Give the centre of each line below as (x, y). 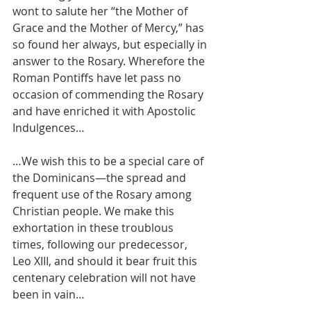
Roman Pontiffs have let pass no (98, 77)
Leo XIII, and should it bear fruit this (106, 261)
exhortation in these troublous (94, 227)
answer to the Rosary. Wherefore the (110, 61)
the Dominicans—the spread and (101, 177)
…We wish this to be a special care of (109, 161)
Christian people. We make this (95, 211)
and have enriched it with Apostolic (106, 111)
